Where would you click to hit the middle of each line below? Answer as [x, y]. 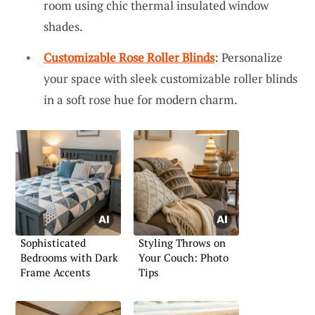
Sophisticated [53, 242]
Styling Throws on [182, 242]
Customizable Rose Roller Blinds [129, 57]
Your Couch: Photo [184, 257]
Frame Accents [56, 272]
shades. [63, 27]
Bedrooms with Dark [69, 257]
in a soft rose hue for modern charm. [141, 99]
